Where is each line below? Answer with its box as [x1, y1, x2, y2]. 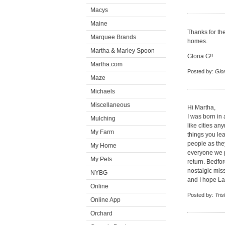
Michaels [90, 88, 115, 95]
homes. [187, 38, 207, 45]
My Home [90, 142, 117, 149]
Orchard [90, 210, 113, 217]
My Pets [90, 156, 112, 163]
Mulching [90, 115, 116, 122]
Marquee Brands [90, 34, 136, 41]
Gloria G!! [187, 53, 213, 60]
